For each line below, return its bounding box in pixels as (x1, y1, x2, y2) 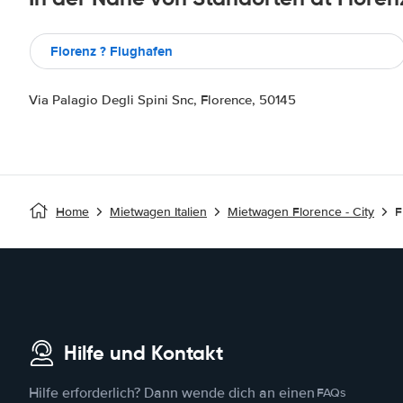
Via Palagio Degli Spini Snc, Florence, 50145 (29, 91, 296, 108)
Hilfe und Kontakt (64, 341, 223, 365)
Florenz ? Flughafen (50, 40, 173, 61)
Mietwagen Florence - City (228, 203, 374, 219)
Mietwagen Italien (110, 203, 207, 219)
